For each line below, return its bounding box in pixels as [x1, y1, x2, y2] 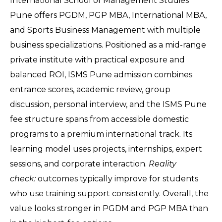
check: [10, 174, 36, 183]
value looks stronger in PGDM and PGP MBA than [10, 204, 208, 213]
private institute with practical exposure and [10, 55, 185, 64]
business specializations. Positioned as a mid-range [10, 40, 206, 50]
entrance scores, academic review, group [10, 85, 170, 94]
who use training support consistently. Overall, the [10, 189, 209, 198]
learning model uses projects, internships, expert [10, 144, 202, 154]
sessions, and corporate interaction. [10, 159, 149, 168]
